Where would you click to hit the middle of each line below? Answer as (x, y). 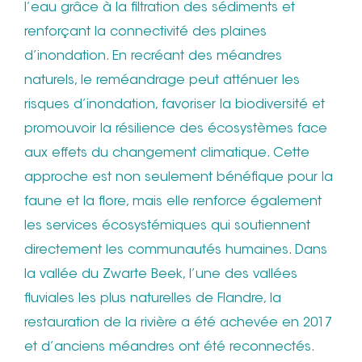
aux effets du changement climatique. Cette (167, 154)
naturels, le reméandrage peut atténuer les (162, 81)
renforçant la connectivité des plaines (145, 33)
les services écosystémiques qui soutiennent (167, 227)
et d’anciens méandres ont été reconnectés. (169, 348)
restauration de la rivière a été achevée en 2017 (178, 324)
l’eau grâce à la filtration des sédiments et (160, 8)
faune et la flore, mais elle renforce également (173, 202)
